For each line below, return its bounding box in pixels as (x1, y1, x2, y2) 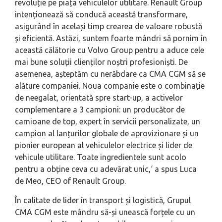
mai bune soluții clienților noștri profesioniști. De (15, 57, 188, 67)
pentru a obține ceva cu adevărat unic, (15, 165, 151, 174)
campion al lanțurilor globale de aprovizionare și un (15, 129, 199, 138)
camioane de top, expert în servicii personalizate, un (15, 117, 200, 126)
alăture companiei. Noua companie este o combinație (15, 81, 205, 91)
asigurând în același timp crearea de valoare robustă (15, 22, 202, 31)
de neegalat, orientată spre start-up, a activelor (15, 93, 183, 103)
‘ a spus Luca (151, 165, 197, 174)
